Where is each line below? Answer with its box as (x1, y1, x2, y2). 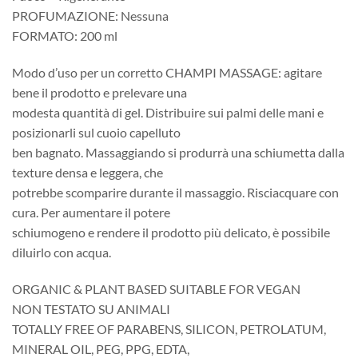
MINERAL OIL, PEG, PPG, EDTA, (12, 340, 189, 356)
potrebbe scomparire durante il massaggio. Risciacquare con (12, 184, 339, 200)
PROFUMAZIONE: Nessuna (12, 7, 169, 23)
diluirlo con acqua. (12, 244, 111, 260)
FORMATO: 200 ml (12, 27, 117, 43)
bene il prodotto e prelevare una (12, 84, 187, 100)
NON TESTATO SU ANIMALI (12, 300, 170, 316)
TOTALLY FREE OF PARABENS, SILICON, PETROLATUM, (12, 320, 326, 336)
